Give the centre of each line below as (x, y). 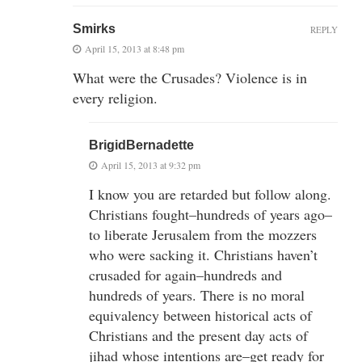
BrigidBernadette (141, 145)
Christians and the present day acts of (198, 335)
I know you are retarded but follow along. (210, 194)
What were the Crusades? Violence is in (190, 77)
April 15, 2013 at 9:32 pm (151, 164)
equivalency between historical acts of (200, 315)
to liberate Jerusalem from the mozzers (203, 234)
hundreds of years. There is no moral (197, 295)
